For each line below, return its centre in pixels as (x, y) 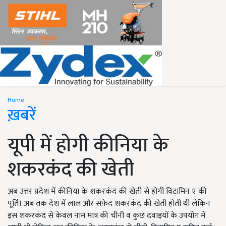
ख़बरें (22, 115)
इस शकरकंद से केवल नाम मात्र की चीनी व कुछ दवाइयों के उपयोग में (106, 216)
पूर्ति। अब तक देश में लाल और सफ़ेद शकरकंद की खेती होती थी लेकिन (109, 204)
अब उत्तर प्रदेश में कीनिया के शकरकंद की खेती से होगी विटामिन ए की (107, 191)
